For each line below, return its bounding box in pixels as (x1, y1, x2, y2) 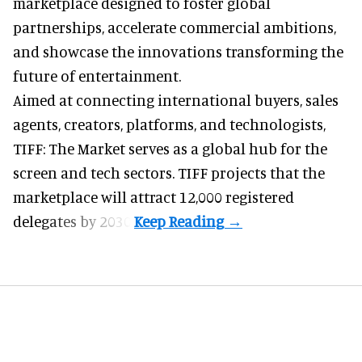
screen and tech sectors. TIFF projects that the (13, 162, 325, 182)
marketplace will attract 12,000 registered (13, 187, 294, 206)
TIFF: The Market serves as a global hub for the (13, 138, 327, 158)
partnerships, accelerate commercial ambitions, (13, 17, 336, 36)
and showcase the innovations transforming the (13, 41, 343, 61)
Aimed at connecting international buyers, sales (13, 90, 339, 109)
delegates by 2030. (13, 211, 134, 230)
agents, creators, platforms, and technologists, (13, 114, 326, 133)
